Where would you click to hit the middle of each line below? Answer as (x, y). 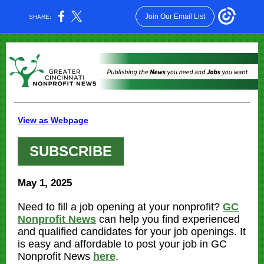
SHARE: (40, 16)
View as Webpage (53, 120)
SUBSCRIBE (71, 151)
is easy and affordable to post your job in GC (122, 244)
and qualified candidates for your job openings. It (132, 232)
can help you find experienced (168, 219)
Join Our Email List (175, 16)
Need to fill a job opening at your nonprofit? (120, 207)
